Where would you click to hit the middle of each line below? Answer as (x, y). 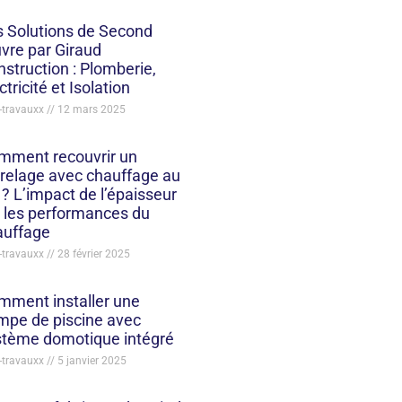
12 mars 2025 (90, 109)
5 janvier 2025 (90, 360)
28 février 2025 (92, 253)
